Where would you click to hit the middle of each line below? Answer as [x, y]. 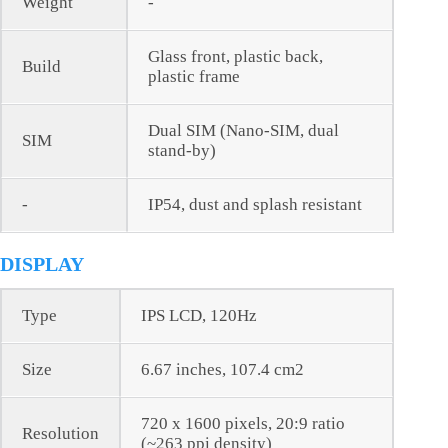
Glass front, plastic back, [235, 57]
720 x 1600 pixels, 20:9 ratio [243, 424]
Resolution [60, 434]
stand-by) [182, 151]
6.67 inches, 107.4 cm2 [222, 370]
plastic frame [194, 77]
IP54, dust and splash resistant [255, 205]
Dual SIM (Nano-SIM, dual [243, 131]
